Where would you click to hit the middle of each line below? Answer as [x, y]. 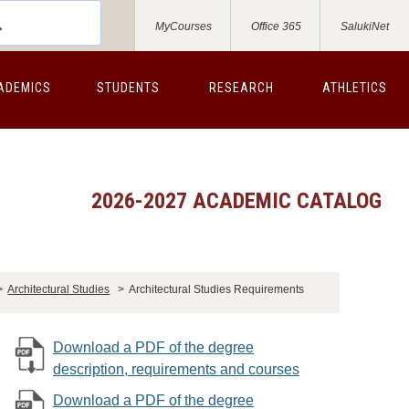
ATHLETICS [354, 88]
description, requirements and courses [176, 369]
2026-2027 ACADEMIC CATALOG [236, 201]
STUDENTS [128, 88]
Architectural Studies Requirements [217, 289]
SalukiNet [365, 26]
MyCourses [184, 26]
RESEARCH [241, 88]
